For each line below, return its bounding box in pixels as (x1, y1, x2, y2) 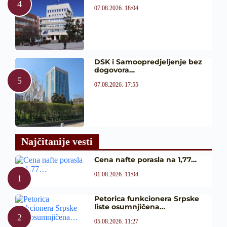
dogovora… (94, 65, 135, 75)
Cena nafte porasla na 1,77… (94, 155, 197, 164)
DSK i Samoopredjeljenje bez (94, 57, 202, 67)
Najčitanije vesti (21, 135, 93, 147)
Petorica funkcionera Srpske (94, 194, 199, 203)
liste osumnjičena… (94, 202, 165, 211)
